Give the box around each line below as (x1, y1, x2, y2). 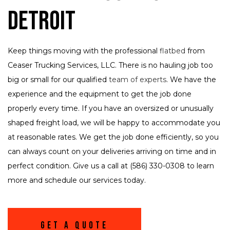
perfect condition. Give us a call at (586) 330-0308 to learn (8, 161, 214, 171)
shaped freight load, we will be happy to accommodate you (8, 118, 220, 128)
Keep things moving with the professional (8, 46, 160, 56)
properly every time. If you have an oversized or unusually (8, 104, 214, 113)
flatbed (160, 46, 187, 56)
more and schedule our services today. (8, 176, 146, 185)
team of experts (109, 75, 166, 85)
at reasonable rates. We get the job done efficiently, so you (8, 132, 219, 142)
